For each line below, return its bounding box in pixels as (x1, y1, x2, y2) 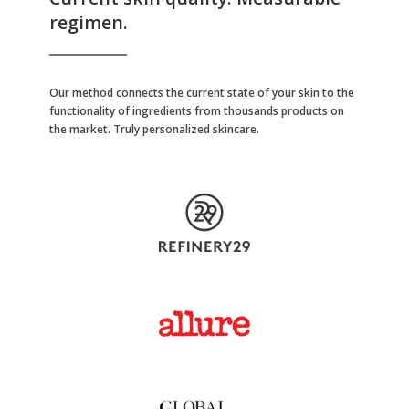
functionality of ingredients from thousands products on (48, 103, 344, 120)
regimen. (48, 10, 128, 36)
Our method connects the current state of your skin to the (48, 85, 354, 101)
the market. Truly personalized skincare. (48, 121, 259, 138)
